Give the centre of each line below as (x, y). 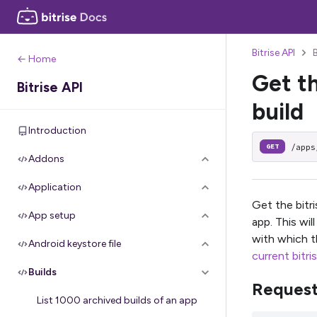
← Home (36, 59)
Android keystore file (75, 244)
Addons (46, 159)
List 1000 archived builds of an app (117, 300)
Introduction (57, 131)
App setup (52, 215)
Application (55, 187)
